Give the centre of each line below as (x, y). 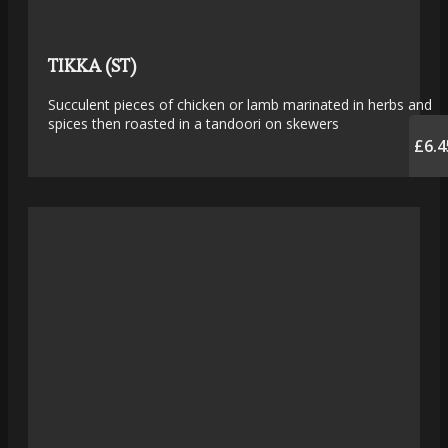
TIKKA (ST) (92, 66)
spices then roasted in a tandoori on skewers (193, 124)
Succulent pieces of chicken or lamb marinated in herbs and (240, 105)
